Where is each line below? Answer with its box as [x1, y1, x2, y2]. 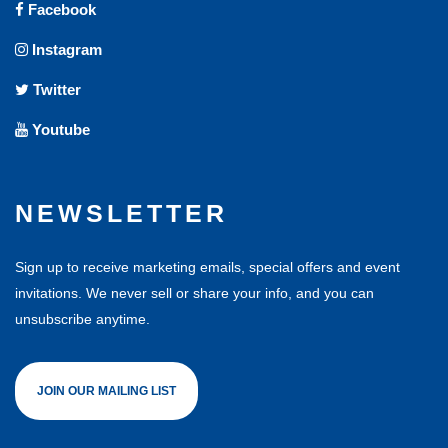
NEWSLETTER [15, 199, 228, 228]
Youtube [28, 121, 90, 139]
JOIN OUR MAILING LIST [37, 384, 176, 399]
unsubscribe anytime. [15, 311, 150, 328]
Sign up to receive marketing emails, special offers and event [15, 259, 400, 276]
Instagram [28, 41, 102, 59]
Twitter [29, 81, 81, 99]
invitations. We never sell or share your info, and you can [15, 285, 374, 302]
